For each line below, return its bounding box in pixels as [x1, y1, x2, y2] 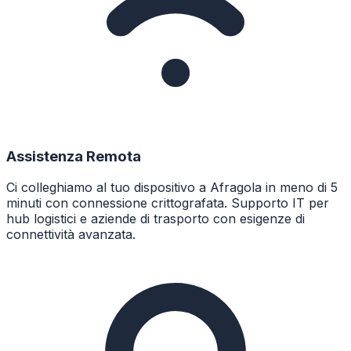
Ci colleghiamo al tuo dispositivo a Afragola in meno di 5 [6, 179, 338, 196]
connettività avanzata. [6, 226, 136, 243]
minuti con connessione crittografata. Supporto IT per [6, 195, 329, 212]
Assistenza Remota [6, 147, 141, 165]
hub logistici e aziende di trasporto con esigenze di [6, 211, 305, 227]
